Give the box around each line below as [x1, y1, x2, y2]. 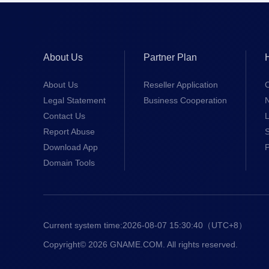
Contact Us [43, 111, 85, 121]
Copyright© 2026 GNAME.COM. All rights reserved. [43, 240, 238, 249]
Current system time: [43, 220, 122, 230]
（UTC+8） [203, 220, 247, 230]
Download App [43, 142, 98, 152]
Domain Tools [43, 158, 95, 168]
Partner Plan [144, 52, 197, 62]
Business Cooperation [144, 95, 227, 105]
